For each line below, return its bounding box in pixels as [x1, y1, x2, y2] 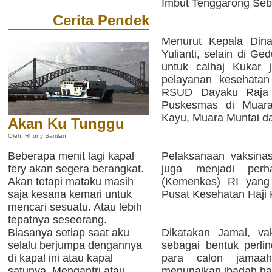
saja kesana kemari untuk [8, 188, 132, 200]
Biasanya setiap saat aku [8, 226, 129, 239]
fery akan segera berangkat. [8, 163, 144, 175]
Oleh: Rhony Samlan [8, 132, 66, 140]
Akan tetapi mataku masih [8, 175, 134, 188]
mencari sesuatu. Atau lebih [8, 201, 142, 213]
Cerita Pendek [53, 12, 149, 29]
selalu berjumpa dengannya [8, 239, 142, 251]
